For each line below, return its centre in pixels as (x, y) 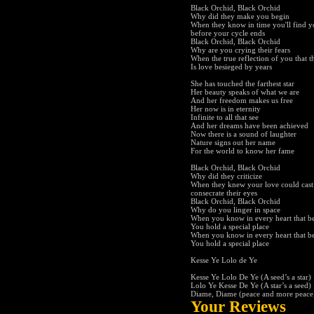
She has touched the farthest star (243, 84)
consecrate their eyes (224, 193)
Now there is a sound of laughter (244, 134)
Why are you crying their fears (240, 50)
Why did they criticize (226, 176)
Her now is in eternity (226, 109)
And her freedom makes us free (242, 101)
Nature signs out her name (233, 143)
